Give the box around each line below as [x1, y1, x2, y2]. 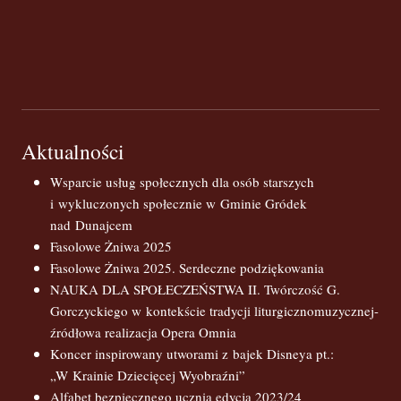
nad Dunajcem [50, 216, 132, 234]
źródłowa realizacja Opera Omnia [50, 323, 236, 341]
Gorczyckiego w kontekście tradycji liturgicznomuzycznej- [50, 302, 379, 320]
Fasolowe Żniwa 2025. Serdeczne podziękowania [50, 259, 324, 277]
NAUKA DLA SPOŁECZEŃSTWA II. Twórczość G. [50, 280, 340, 298]
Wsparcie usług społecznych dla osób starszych [50, 173, 314, 191]
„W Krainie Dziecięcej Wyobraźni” [50, 366, 245, 384]
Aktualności [21, 137, 124, 166]
